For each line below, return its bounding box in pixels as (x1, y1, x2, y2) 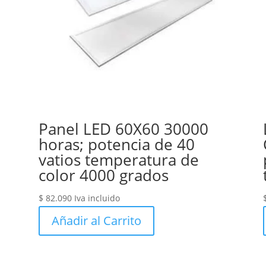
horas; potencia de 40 (38, 134, 195, 156)
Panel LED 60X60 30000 (38, 118, 208, 140)
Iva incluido (74, 192, 120, 204)
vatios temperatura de (38, 149, 199, 171)
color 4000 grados (38, 164, 169, 186)
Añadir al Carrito (51, 213, 141, 229)
